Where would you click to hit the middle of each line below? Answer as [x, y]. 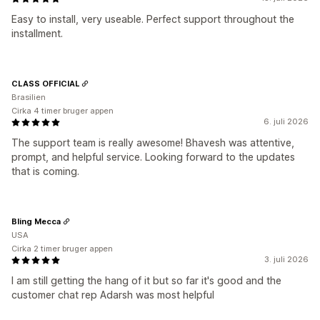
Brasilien [29, 97]
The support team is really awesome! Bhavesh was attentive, [153, 142]
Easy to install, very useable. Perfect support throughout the [153, 19]
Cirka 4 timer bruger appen [62, 111]
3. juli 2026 [286, 259]
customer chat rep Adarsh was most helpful [113, 295]
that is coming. [45, 171]
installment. [37, 33]
